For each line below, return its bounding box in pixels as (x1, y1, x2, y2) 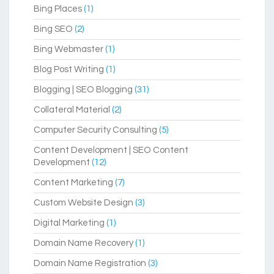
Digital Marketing (34, 218, 105, 228)
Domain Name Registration (34, 259, 146, 268)
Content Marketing (34, 178, 113, 188)
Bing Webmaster (34, 45, 103, 54)
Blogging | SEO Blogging (34, 85, 133, 95)
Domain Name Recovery (34, 239, 133, 248)
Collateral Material (34, 105, 110, 115)
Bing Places (34, 4, 82, 14)
